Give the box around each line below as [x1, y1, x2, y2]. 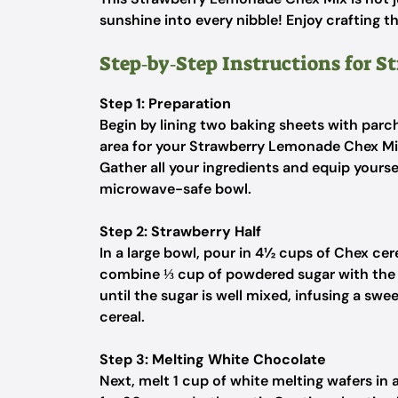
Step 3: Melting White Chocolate [99, 350, 326, 369]
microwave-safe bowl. [99, 179, 251, 198]
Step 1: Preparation [99, 94, 231, 113]
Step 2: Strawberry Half [99, 222, 261, 241]
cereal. [99, 307, 145, 326]
